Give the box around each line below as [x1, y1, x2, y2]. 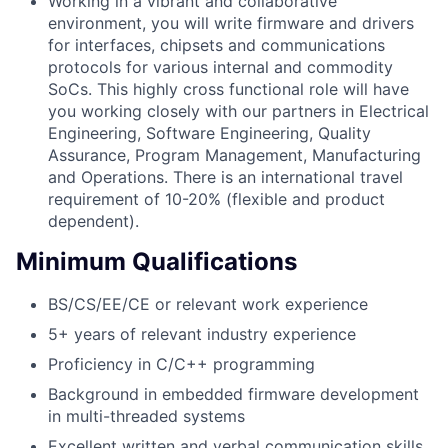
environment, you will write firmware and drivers [48, 12, 414, 33]
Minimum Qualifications [16, 247, 297, 277]
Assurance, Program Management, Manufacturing [48, 144, 421, 165]
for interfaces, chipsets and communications [48, 34, 385, 55]
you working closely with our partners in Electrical [48, 100, 429, 121]
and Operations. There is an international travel [48, 166, 403, 187]
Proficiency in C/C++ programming [48, 354, 315, 375]
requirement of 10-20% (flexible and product [48, 188, 385, 209]
